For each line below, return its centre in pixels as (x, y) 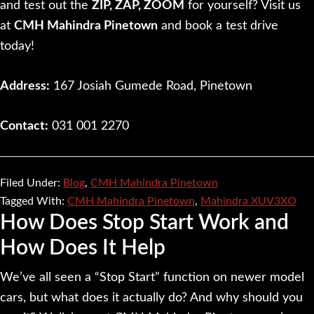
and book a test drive (218, 26)
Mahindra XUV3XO (248, 201)
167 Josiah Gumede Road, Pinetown (151, 86)
